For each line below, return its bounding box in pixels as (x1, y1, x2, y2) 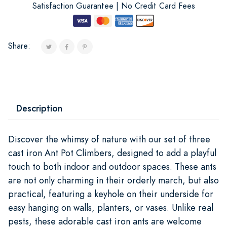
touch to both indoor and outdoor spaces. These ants (8, 160, 216, 173)
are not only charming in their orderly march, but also (8, 173, 219, 186)
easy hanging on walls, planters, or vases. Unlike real (8, 201, 213, 214)
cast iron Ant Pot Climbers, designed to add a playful (8, 146, 216, 159)
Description (16, 101, 62, 115)
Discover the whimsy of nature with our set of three (8, 132, 210, 145)
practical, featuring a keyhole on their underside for (8, 187, 213, 200)
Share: (8, 40, 30, 52)
